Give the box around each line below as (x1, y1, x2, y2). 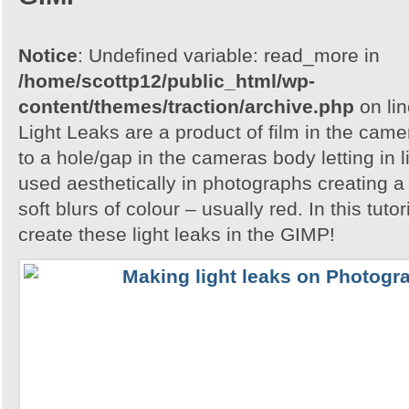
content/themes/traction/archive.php (18, 96, 354, 117)
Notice (18, 45, 78, 66)
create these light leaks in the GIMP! (18, 224, 335, 245)
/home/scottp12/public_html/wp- (18, 70, 315, 91)
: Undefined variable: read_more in (78, 45, 380, 66)
